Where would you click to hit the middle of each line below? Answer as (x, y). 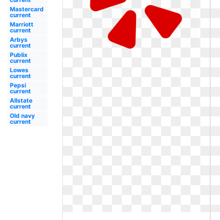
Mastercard (27, 9)
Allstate (21, 100)
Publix (18, 55)
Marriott (21, 24)
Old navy (22, 116)
